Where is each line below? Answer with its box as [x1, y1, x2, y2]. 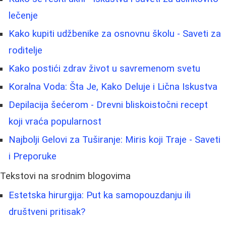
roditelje [9, 45, 42, 56]
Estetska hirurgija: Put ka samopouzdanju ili [9, 190, 191, 201]
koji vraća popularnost [9, 116, 101, 128]
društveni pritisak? [9, 206, 85, 218]
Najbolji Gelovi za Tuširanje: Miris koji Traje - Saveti [9, 134, 220, 146]
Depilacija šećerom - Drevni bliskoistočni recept [9, 99, 208, 111]
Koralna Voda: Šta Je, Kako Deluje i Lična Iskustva [9, 81, 217, 93]
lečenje [9, 10, 38, 22]
